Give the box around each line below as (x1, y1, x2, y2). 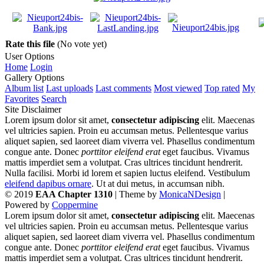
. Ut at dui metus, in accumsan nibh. (91, 178, 225, 189)
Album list (5, 82, 44, 93)
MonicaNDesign (159, 189, 221, 199)
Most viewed (154, 82, 202, 93)
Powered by (5, 199, 52, 210)
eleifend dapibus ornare (5, 178, 91, 189)
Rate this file (5, 38, 57, 49)
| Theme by (113, 189, 159, 199)
